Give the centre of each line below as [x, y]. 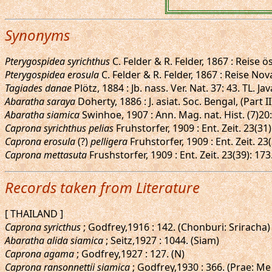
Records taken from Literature [102, 187]
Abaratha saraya [40, 101]
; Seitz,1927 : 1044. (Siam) [161, 240]
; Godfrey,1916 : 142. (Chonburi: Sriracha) [175, 227]
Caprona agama [39, 254]
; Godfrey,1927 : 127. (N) [129, 254]
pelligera [109, 141]
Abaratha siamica [42, 115]
